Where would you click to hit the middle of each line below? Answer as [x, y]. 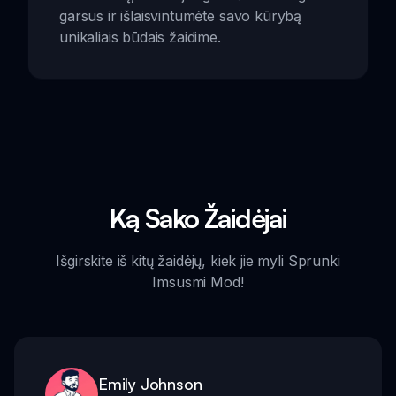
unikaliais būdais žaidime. [140, 37]
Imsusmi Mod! [198, 282]
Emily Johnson [150, 383]
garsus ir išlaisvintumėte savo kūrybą [181, 15]
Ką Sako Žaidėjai [198, 217]
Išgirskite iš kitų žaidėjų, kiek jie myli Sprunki [198, 260]
